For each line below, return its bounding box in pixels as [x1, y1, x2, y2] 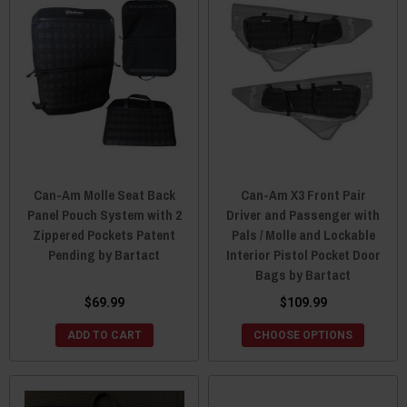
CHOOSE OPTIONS [253, 329, 352, 342]
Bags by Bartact [255, 265, 351, 285]
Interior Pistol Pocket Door [225, 245, 381, 265]
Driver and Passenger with [226, 205, 380, 225]
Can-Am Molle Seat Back [33, 185, 175, 205]
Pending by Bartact [48, 245, 160, 265]
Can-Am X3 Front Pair [240, 185, 366, 205]
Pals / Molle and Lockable [231, 225, 375, 245]
